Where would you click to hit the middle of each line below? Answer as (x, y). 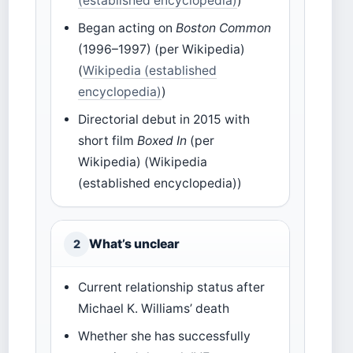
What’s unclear (134, 243)
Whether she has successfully (165, 336)
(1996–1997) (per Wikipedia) (162, 49)
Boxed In (162, 140)
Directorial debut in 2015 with (164, 119)
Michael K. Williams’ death (154, 308)
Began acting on (127, 28)
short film (108, 140)
